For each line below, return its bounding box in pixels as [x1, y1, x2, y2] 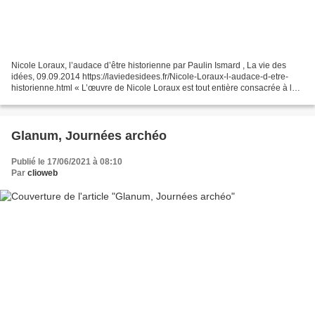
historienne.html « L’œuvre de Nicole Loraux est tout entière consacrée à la [11, 83, 297, 94]
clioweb [27, 168, 58, 179]
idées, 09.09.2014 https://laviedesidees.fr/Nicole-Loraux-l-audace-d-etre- [11, 72, 288, 82]
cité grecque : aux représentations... [11, 94, 147, 105]
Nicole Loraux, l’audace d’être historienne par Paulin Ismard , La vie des [11, 60, 286, 71]
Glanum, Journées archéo [11, 129, 167, 143]
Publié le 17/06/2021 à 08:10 [11, 157, 122, 167]
